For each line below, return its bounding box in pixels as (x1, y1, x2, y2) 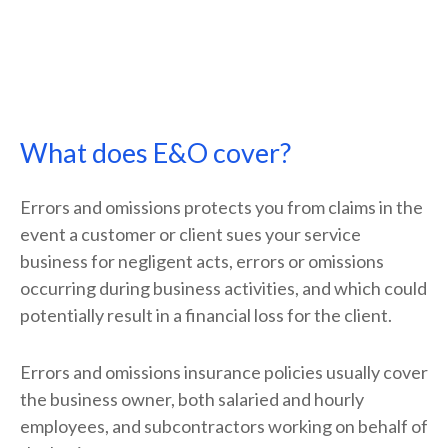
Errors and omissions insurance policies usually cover (20, 361, 428, 383)
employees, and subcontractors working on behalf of (20, 415, 428, 437)
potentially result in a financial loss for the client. (20, 304, 392, 326)
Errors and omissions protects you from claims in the (20, 196, 423, 218)
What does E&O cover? (20, 136, 291, 169)
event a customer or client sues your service (20, 223, 361, 245)
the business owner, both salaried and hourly (20, 388, 364, 410)
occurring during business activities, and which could (20, 277, 427, 299)
